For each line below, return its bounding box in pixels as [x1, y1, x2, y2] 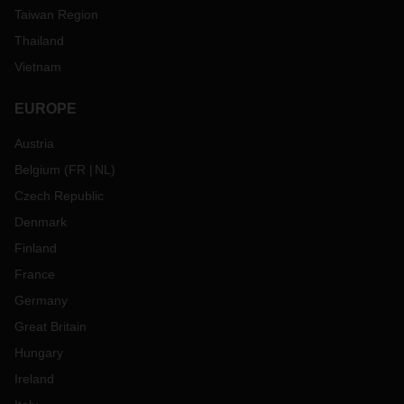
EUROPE [14, 101, 77, 116]
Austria [14, 136, 54, 151]
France [14, 267, 55, 281]
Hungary [14, 345, 63, 360]
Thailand [14, 33, 64, 48]
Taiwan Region [14, 7, 98, 22]
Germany [14, 293, 68, 308]
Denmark [14, 215, 67, 229]
